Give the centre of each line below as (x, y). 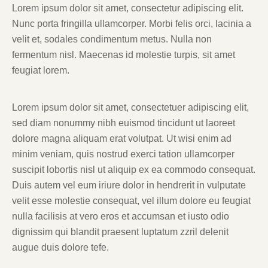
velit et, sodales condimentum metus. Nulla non (112, 39)
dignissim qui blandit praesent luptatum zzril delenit (120, 232)
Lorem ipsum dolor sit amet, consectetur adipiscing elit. (128, 8)
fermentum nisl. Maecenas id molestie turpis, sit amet (124, 55)
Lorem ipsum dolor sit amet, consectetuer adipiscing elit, (130, 107)
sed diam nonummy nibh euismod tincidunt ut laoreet (124, 123)
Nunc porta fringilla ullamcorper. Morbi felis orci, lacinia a (132, 24)
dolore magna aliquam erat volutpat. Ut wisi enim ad (122, 138)
